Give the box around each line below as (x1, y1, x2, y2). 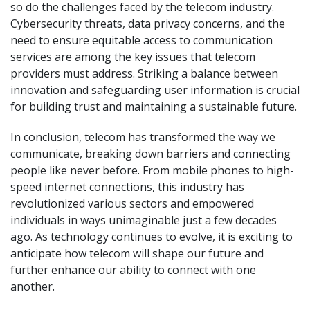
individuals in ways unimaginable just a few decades (10, 212, 277, 228)
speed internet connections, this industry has (10, 179, 244, 194)
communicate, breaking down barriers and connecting (10, 146, 291, 161)
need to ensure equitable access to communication (10, 33, 273, 48)
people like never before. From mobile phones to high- (10, 163, 294, 178)
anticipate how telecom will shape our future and (10, 246, 264, 261)
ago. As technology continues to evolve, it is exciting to (10, 229, 293, 244)
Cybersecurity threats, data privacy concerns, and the (10, 16, 285, 31)
